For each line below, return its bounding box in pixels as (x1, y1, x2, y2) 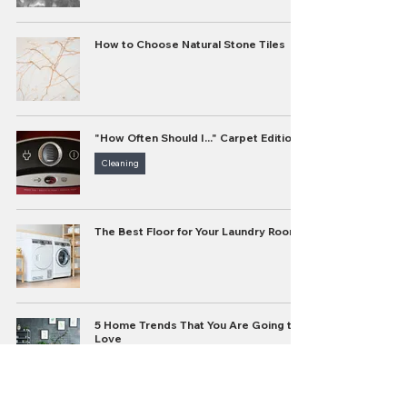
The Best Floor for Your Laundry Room (94, 224, 299, 238)
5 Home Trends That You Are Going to (94, 318, 299, 332)
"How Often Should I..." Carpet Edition (94, 131, 298, 144)
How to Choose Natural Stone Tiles (94, 37, 285, 51)
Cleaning (101, 157, 139, 169)
